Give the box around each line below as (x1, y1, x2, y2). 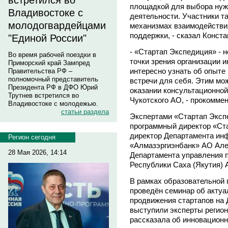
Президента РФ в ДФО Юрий (8, 83, 98, 91)
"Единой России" (8, 33, 87, 44)
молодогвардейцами (8, 20, 106, 31)
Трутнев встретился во (8, 92, 79, 99)
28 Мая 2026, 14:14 (8, 149, 67, 156)
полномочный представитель (8, 75, 98, 83)
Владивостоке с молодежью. (8, 100, 98, 107)
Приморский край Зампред (8, 59, 90, 67)
